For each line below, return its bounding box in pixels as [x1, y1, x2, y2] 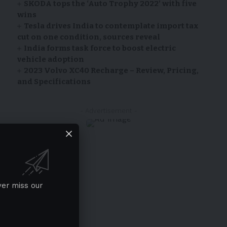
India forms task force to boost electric [24, 44, 176, 53]
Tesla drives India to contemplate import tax [24, 21, 199, 31]
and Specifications [17, 77, 92, 87]
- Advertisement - [80, 107, 138, 115]
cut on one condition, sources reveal [17, 32, 160, 42]
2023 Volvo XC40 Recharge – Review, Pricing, [24, 66, 199, 75]
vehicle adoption [17, 55, 84, 64]
